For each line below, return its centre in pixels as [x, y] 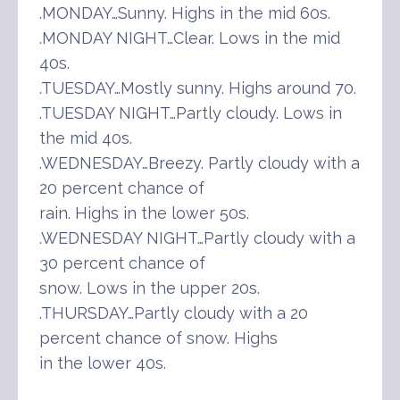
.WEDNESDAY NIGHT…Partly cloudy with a [197, 237]
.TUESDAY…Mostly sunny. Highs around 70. [198, 87]
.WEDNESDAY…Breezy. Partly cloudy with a [200, 162]
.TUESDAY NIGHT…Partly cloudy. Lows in [191, 112]
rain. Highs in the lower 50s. [144, 212]
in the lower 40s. [103, 362]
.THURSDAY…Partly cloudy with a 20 [174, 312]
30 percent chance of [122, 262]
